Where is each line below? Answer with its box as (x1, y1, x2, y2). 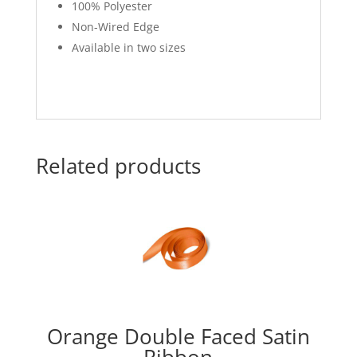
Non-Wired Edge (71, 19, 159, 35)
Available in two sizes (71, 40, 186, 56)
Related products (35, 151, 201, 181)
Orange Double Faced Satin (46, 322, 310, 351)
